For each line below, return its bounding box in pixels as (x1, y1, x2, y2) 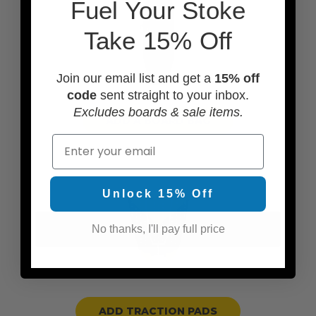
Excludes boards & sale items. (73, 104, 243, 119)
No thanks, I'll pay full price (91, 222, 225, 235)
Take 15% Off (83, 26, 233, 54)
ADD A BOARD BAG (106, 114, 210, 128)
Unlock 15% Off (102, 187, 214, 200)
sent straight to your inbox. (97, 87, 249, 102)
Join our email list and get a (56, 71, 214, 85)
